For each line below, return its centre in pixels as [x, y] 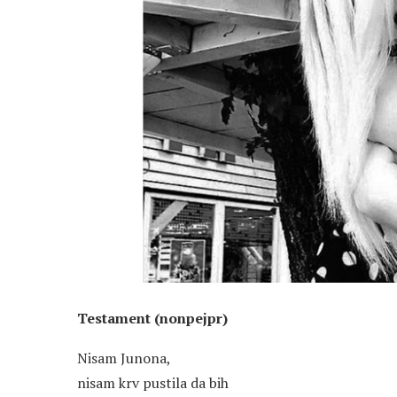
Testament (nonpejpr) [152, 319]
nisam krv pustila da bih [153, 383]
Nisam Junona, [124, 358]
